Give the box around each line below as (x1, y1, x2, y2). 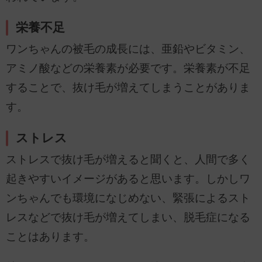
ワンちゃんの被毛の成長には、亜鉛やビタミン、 (6, 43, 250, 56)
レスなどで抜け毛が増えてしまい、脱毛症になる (6, 211, 250, 223)
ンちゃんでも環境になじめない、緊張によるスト (6, 191, 250, 204)
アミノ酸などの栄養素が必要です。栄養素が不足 (6, 62, 250, 75)
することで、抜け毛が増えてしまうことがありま (6, 81, 250, 94)
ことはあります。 (6, 230, 95, 243)
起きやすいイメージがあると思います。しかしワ (6, 172, 250, 185)
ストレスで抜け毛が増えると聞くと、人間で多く (6, 153, 250, 166)
